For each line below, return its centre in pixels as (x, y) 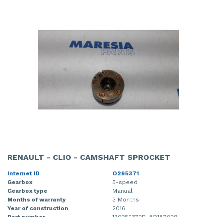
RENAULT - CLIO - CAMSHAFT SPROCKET (89, 157)
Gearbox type (27, 191)
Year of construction (38, 209)
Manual (123, 191)
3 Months (126, 200)
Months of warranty (37, 200)
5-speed (125, 182)
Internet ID (23, 174)
